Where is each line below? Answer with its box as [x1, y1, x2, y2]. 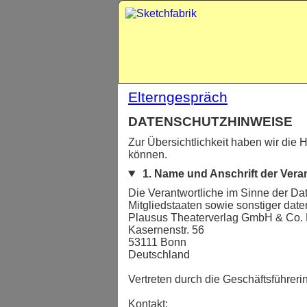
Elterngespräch [128, 89, 228, 105]
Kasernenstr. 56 [128, 224, 204, 236]
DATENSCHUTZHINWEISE [128, 114, 293, 129]
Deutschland [128, 249, 190, 260]
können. [128, 149, 167, 160]
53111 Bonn [128, 236, 186, 248]
